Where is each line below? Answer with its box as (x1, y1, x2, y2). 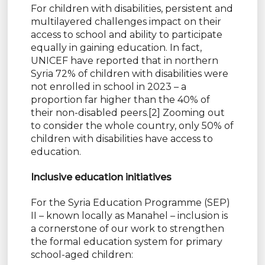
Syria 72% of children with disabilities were (30, 67, 228, 79)
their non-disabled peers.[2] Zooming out (30, 106, 225, 118)
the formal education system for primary (30, 235, 222, 247)
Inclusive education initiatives (30, 171, 172, 183)
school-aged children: (30, 248, 133, 260)
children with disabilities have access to (30, 132, 213, 144)
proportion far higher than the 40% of (30, 93, 210, 105)
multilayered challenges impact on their (30, 15, 221, 27)
